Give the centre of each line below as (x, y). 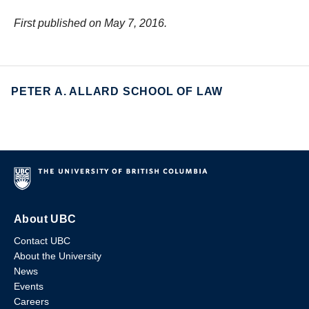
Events (29, 286)
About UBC (45, 219)
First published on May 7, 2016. (90, 23)
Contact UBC (42, 241)
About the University (58, 256)
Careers (31, 301)
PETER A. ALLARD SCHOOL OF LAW (117, 91)
